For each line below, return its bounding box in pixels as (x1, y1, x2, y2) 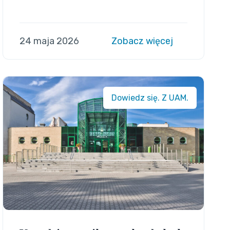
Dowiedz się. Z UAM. (111, 93, 189, 103)
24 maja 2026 (19, 35, 79, 47)
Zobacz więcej (111, 35, 176, 47)
